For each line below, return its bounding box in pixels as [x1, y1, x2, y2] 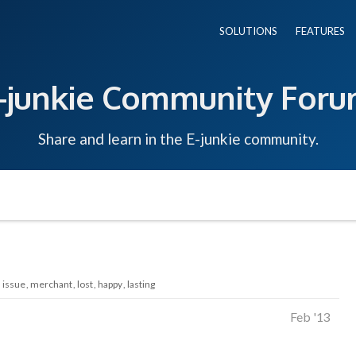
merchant [30, 277, 72, 290]
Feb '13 [290, 308, 331, 324]
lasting [127, 277, 155, 290]
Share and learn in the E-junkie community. [37, 129, 319, 148]
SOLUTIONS [219, 25, 277, 37]
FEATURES [296, 25, 345, 37]
